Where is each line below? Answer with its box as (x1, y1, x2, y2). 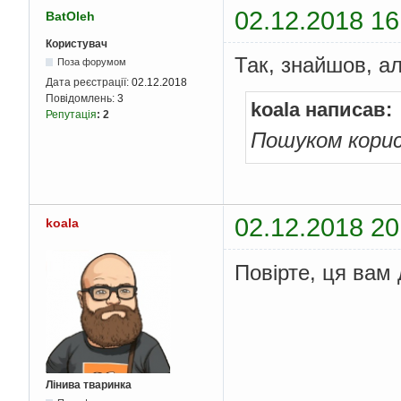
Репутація (46, 107, 97, 121)
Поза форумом (57, 55, 127, 67)
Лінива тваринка (46, 379, 132, 392)
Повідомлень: (46, 91, 117, 105)
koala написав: (251, 98, 392, 121)
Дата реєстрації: (46, 75, 132, 89)
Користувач (46, 37, 107, 50)
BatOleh (46, 8, 95, 23)
